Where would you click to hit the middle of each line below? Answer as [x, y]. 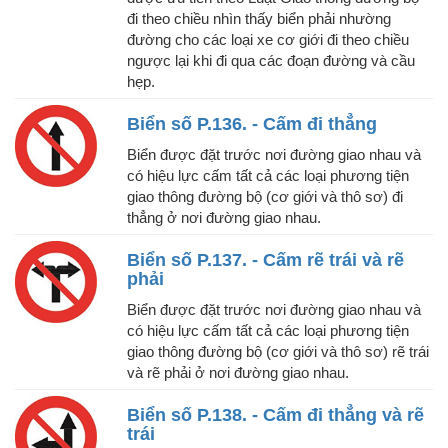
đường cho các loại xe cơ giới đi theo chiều [268, 40]
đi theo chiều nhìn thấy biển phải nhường [259, 19]
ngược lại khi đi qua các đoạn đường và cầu [271, 61]
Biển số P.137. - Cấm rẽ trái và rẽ [265, 260]
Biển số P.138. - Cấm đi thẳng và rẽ [275, 415]
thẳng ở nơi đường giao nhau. [224, 218]
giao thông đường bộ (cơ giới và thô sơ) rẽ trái [278, 352]
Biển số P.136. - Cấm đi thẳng [252, 124]
